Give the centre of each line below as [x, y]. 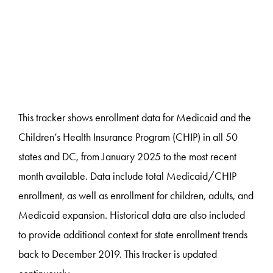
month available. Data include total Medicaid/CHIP [128, 176]
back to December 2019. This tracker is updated [118, 254]
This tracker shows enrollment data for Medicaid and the [135, 118]
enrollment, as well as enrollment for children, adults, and [136, 196]
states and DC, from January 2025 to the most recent [128, 157]
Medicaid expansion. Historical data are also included [132, 215]
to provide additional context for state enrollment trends [133, 235]
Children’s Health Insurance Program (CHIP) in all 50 [128, 137]
